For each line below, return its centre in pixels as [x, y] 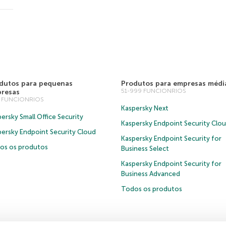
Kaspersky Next [145, 108]
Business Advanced [150, 174]
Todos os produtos [151, 189]
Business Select [145, 149]
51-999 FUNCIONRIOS [153, 91]
